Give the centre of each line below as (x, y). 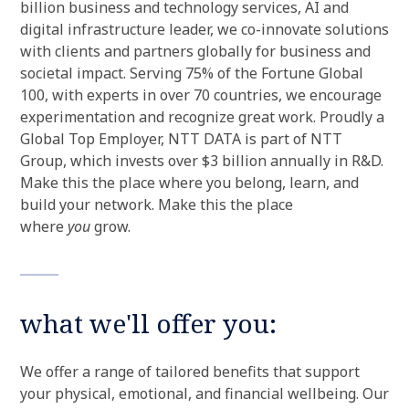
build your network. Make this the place (157, 204)
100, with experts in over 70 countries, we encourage (201, 95)
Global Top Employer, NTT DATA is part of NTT (181, 139)
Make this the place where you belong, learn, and (189, 183)
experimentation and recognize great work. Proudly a (202, 117)
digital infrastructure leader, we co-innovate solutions (204, 29)
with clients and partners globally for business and (195, 51)
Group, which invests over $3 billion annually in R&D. (202, 161)
